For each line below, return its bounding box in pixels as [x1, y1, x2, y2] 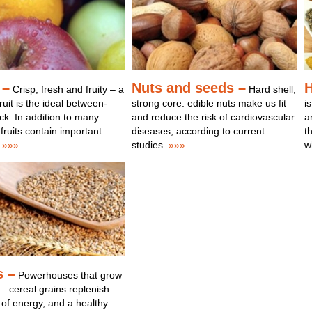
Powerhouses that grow [17, 270, 122, 281]
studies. [131, 139, 166, 150]
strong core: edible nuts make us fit [131, 97, 286, 109]
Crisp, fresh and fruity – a [12, 84, 124, 95]
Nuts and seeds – [131, 80, 246, 95]
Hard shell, [245, 84, 296, 95]
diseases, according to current [131, 125, 265, 136]
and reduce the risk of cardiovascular [131, 111, 295, 123]
